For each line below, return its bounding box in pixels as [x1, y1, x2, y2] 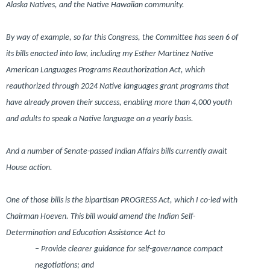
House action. [6, 163, 52, 172]
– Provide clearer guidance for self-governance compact [35, 244, 223, 254]
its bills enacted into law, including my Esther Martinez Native [6, 49, 213, 58]
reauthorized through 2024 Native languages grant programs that [6, 81, 229, 91]
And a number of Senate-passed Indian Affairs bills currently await [6, 146, 227, 156]
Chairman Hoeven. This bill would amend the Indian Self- [6, 212, 195, 221]
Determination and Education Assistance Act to [6, 228, 165, 237]
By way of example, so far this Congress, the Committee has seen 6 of [6, 33, 238, 42]
